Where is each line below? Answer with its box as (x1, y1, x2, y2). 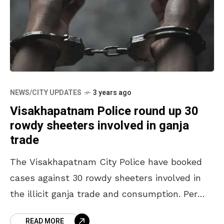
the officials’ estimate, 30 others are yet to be (10, 204, 210, 215)
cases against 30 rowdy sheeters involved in (10, 172, 201, 183)
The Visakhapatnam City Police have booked (10, 156, 202, 167)
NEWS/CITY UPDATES (10, 87, 81, 98)
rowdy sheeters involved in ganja (10, 117, 189, 135)
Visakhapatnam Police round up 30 (10, 102, 198, 120)
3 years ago (93, 87, 131, 98)
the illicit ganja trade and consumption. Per (10, 188, 197, 199)
